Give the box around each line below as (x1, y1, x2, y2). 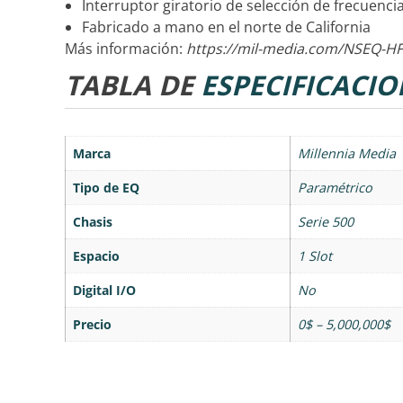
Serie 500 (298, 213, 354, 231)
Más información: (65, 38, 186, 58)
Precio (73, 316, 112, 334)
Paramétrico (298, 179, 372, 197)
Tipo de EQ (73, 179, 139, 197)
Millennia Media (298, 145, 396, 163)
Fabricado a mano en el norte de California (82, 16, 371, 37)
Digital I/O (73, 282, 136, 300)
